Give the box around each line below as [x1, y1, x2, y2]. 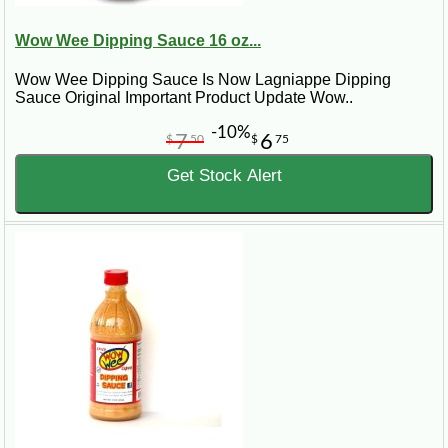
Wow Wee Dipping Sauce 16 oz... [15, 31, 261, 49]
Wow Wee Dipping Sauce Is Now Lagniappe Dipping [15, 70, 391, 88]
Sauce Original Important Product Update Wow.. [15, 88, 353, 106]
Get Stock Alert [166, 165, 282, 185]
